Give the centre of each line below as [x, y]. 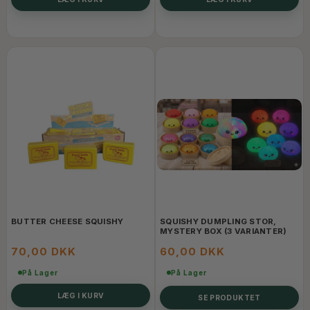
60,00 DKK [192, 252]
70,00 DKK [44, 252]
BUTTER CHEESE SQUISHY [67, 222]
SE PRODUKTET [229, 297]
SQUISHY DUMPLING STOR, [218, 222]
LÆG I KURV [81, 295]
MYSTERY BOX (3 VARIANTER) [224, 231]
